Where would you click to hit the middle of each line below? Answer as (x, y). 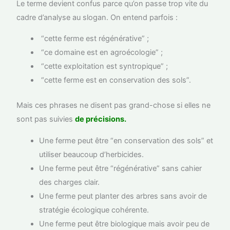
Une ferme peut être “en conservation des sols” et (126, 140)
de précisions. (101, 119)
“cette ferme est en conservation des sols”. (115, 80)
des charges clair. (70, 182)
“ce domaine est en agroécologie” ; (101, 53)
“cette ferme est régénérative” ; (94, 39)
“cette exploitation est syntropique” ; (104, 66)
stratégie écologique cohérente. (94, 210)
